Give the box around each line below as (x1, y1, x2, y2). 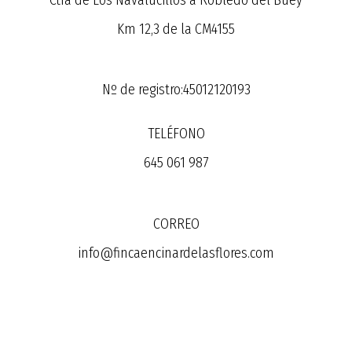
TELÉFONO (147, 124, 205, 142)
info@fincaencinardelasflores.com (78, 244, 274, 262)
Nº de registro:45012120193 (101, 80, 251, 98)
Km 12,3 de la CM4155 (117, 20, 235, 38)
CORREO (152, 214, 200, 233)
